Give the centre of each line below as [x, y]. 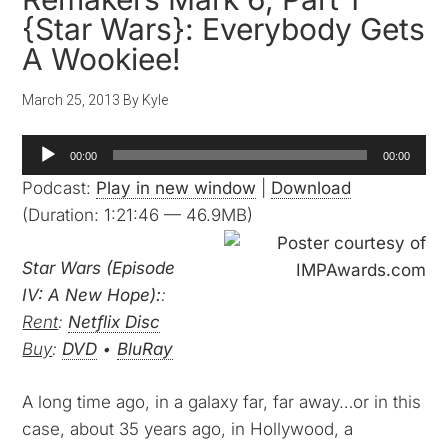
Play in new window [176, 188]
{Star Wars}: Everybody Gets [224, 29]
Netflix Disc [114, 322]
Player [46, 174]
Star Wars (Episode [99, 268]
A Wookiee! [102, 59]
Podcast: [59, 188]
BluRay [145, 349]
